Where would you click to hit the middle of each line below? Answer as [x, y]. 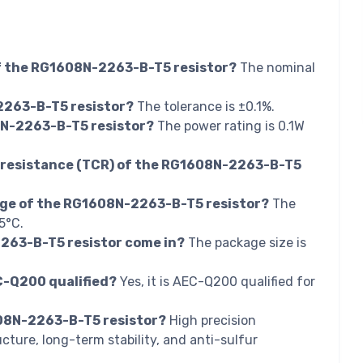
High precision [211, 321]
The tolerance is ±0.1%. [204, 107]
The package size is [246, 243]
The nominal [276, 68]
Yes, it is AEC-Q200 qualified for [216, 282]
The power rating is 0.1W [229, 126]
